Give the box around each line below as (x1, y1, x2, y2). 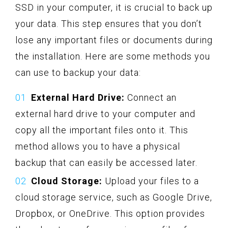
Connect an (125, 92, 177, 103)
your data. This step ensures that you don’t (15, 18, 202, 29)
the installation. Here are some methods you (15, 50, 210, 62)
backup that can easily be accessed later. (15, 157, 197, 168)
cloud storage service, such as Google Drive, (15, 191, 212, 203)
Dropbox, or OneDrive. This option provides (15, 208, 205, 219)
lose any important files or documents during (15, 34, 213, 45)
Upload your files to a (102, 175, 199, 186)
